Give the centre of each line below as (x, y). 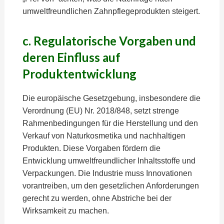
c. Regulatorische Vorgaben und (109, 41)
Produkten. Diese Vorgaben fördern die (91, 148)
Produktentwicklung (79, 74)
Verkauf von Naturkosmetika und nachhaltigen (104, 136)
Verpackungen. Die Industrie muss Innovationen (107, 173)
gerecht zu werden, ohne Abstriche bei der (97, 198)
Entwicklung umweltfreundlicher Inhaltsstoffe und (109, 161)
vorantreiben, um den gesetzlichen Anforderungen (110, 186)
